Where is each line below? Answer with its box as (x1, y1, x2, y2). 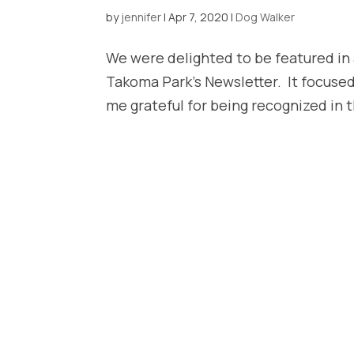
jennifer (121, 9, 162, 24)
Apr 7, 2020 (168, 9, 229, 24)
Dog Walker (235, 9, 296, 24)
